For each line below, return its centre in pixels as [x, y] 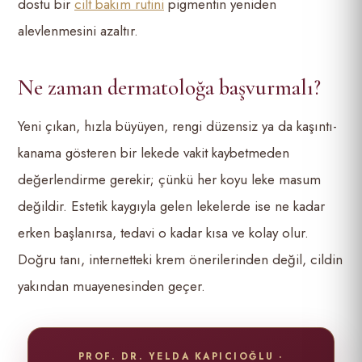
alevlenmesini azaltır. [78, 31]
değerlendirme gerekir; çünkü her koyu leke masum [169, 179]
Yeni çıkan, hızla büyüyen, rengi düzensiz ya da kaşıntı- [177, 126]
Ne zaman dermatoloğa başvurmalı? [169, 88]
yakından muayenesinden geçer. [112, 286]
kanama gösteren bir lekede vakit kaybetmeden [154, 153]
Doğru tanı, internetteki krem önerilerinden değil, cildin [180, 259]
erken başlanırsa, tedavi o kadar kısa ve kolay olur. [163, 233]
